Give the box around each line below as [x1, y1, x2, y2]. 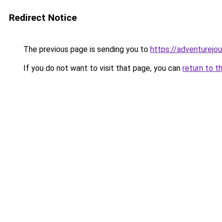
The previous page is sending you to [21, 45, 150, 54]
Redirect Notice [9, 12, 77, 23]
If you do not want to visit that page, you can [21, 63, 182, 73]
